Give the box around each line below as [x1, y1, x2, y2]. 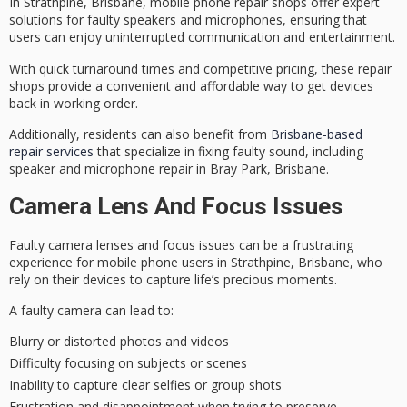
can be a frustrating [235, 235, 353, 253]
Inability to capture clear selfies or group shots [9, 376, 282, 394]
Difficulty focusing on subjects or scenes [9, 354, 247, 372]
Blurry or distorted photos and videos [9, 333, 229, 351]
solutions [9, 11, 63, 29]
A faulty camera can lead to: [9, 301, 174, 319]
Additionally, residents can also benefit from [9, 125, 271, 144]
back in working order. [9, 94, 138, 112]
